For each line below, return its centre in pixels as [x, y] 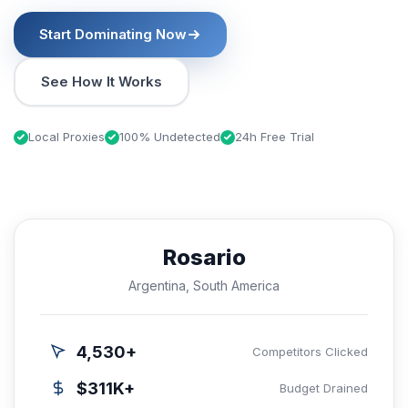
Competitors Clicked [310, 351]
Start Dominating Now [113, 34]
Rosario [204, 257]
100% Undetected [170, 137]
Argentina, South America [204, 286]
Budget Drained [324, 388]
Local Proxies [66, 137]
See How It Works [102, 82]
